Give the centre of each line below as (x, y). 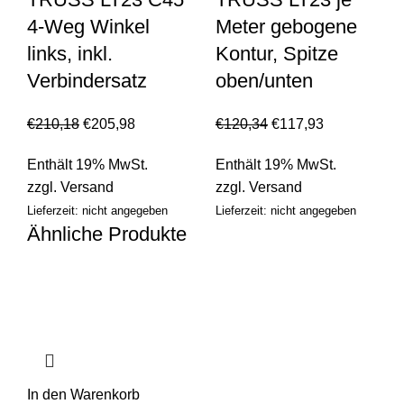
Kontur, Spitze (277, 54)
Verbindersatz (87, 81)
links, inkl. (70, 54)
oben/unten (264, 81)
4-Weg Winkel (88, 27)
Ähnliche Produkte (107, 234)
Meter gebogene (286, 27)
